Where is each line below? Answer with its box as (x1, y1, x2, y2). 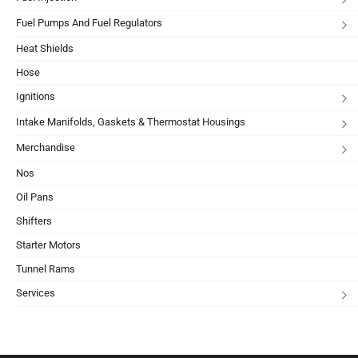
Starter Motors (16, 239, 81, 252)
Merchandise (16, 141, 75, 154)
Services (16, 287, 55, 300)
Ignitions (16, 90, 55, 103)
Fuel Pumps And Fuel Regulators (16, 17, 162, 30)
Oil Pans (16, 191, 54, 204)
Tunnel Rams (16, 263, 75, 276)
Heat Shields (16, 42, 74, 55)
